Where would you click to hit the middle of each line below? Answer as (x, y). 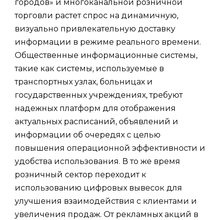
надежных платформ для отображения (95, 108)
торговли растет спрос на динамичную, (96, 15)
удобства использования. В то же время (97, 161)
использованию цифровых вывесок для (98, 188)
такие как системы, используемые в (89, 68)
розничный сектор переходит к (81, 174)
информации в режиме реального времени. (108, 42)
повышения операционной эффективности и (110, 148)
